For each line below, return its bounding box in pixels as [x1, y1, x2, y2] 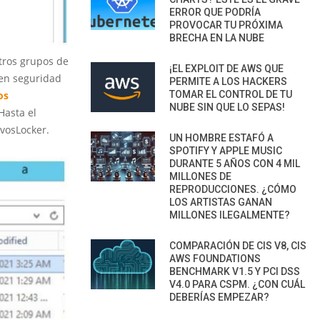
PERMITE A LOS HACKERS [169, 75, 287, 87]
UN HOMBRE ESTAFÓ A [169, 131, 274, 144]
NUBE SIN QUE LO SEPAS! [169, 101, 285, 113]
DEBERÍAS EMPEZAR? [169, 291, 269, 303]
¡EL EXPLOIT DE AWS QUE [169, 62, 284, 74]
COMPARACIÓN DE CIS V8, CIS [169, 239, 306, 251]
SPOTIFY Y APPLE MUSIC [169, 144, 282, 156]
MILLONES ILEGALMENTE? [169, 209, 290, 221]
